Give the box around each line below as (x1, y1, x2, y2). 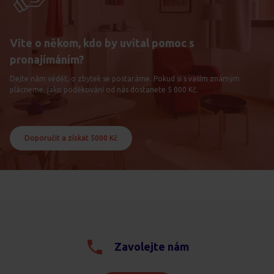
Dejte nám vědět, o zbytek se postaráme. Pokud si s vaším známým (10, 74, 240, 83)
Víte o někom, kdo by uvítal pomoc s (10, 36, 194, 49)
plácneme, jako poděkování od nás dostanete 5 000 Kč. (10, 85, 198, 94)
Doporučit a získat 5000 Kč (24, 133, 117, 142)
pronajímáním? (10, 53, 84, 65)
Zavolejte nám (114, 240, 189, 253)
